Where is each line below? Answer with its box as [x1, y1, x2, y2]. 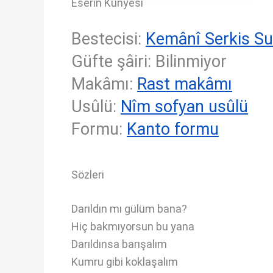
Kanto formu [127, 119, 219, 139]
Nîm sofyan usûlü [121, 97, 248, 116]
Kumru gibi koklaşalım [71, 255, 178, 268]
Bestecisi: [71, 29, 146, 49]
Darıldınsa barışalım [71, 237, 167, 250]
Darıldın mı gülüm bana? [71, 202, 187, 215]
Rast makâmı [137, 74, 232, 94]
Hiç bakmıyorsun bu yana [71, 219, 194, 233]
